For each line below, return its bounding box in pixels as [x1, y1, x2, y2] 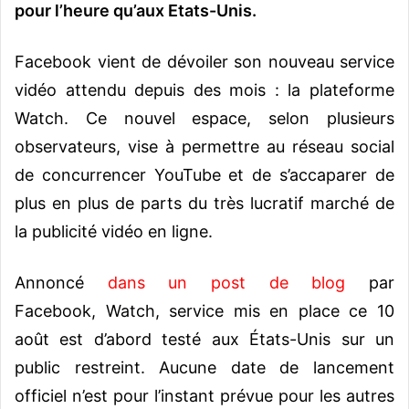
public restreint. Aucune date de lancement [15, 358, 394, 378]
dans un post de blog [107, 273, 346, 293]
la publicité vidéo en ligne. [15, 222, 213, 242]
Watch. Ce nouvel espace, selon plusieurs [15, 109, 394, 129]
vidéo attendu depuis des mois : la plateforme [15, 80, 394, 100]
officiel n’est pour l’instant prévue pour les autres [15, 386, 394, 406]
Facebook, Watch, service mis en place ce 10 [15, 301, 394, 321]
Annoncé [15, 273, 108, 293]
